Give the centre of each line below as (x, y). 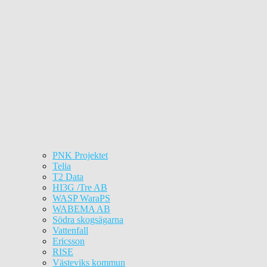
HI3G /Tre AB (80, 187)
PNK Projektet (80, 155)
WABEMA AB (81, 209)
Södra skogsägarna (88, 220)
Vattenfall (70, 230)
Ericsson (69, 241)
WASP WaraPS (81, 198)
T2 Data (68, 177)
